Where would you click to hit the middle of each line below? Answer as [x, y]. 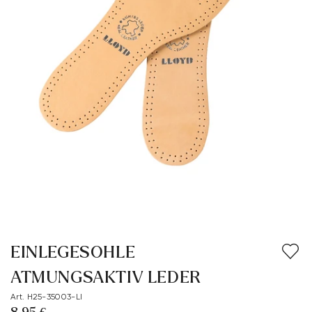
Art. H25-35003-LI [47, 297]
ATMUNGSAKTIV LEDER [106, 278]
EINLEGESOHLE [73, 252]
